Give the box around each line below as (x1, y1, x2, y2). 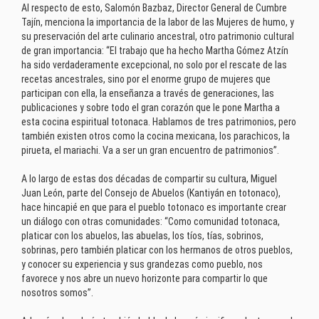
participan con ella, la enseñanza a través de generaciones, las (21, 87, 274, 99)
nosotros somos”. (21, 286, 93, 298)
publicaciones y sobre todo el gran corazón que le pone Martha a (21, 101, 280, 113)
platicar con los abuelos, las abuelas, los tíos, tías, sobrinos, (21, 229, 263, 241)
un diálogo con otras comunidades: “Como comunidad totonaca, (21, 215, 280, 227)
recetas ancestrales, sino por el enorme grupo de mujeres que (21, 73, 271, 85)
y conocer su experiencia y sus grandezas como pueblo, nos (21, 258, 263, 270)
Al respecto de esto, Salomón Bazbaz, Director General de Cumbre (21, 1, 287, 14)
